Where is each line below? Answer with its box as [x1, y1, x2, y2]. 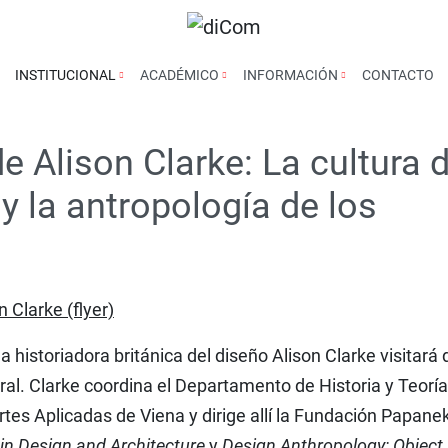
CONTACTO [361, 67, 434, 83]
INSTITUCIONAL [14, 67, 119, 83]
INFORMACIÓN [242, 67, 341, 83]
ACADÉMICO [139, 67, 222, 83]
